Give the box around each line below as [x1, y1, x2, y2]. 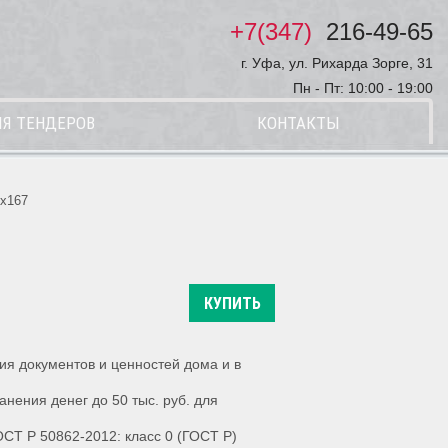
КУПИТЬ [204, 294, 261, 314]
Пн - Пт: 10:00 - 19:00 [293, 80, 433, 96]
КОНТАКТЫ [256, 113, 340, 133]
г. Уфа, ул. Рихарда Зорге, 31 [241, 55, 433, 71]
